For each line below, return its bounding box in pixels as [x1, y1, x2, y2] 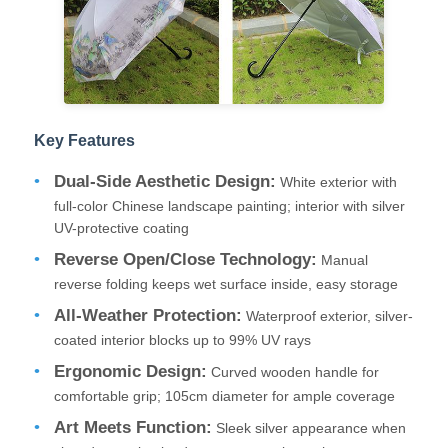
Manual [317, 251, 369, 268]
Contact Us [35, 175, 120, 195]
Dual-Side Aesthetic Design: [54, 171, 277, 191]
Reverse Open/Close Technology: [54, 249, 318, 269]
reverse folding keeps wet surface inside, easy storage [54, 275, 399, 292]
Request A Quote [35, 364, 162, 384]
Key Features [34, 131, 136, 149]
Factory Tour [35, 48, 130, 68]
